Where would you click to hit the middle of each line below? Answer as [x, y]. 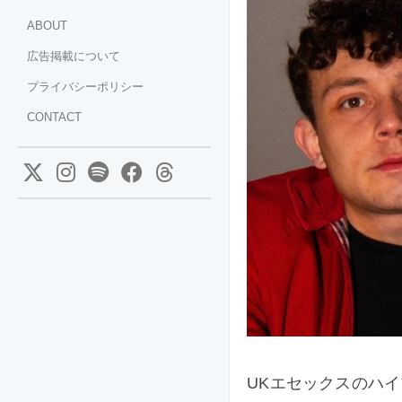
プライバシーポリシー [85, 87]
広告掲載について [74, 56]
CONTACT [54, 117]
